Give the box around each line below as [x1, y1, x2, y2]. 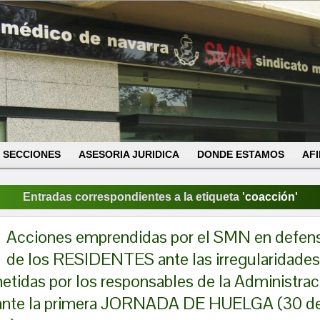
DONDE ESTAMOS [197, 149, 284, 160]
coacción [244, 191, 295, 203]
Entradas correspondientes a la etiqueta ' [22, 191, 245, 203]
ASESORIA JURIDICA [79, 149, 179, 160]
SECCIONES [3, 149, 61, 160]
